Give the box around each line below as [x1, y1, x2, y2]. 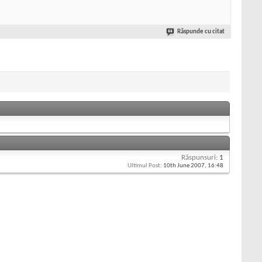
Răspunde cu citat [177, 29, 225, 36]
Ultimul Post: [127, 163, 162, 170]
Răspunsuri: [181, 154, 218, 162]
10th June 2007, [162, 163, 208, 170]
